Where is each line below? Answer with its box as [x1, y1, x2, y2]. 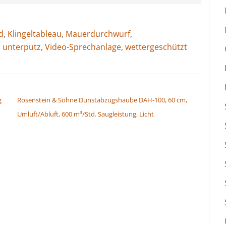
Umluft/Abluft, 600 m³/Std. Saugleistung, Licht [17, 109, 154, 119]
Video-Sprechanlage [45, 41, 121, 52]
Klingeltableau [8, 28, 62, 39]
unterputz [3, 41, 41, 52]
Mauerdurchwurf [66, 28, 130, 39]
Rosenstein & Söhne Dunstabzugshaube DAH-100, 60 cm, [17, 95, 187, 104]
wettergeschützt [125, 41, 187, 52]
